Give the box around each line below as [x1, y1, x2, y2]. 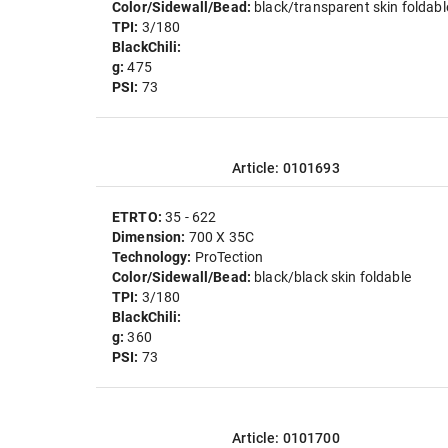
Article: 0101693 [232, 160, 340, 176]
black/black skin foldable [254, 269, 411, 285]
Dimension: [112, 229, 189, 245]
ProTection [194, 249, 264, 265]
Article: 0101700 [232, 430, 340, 446]
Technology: [112, 249, 195, 265]
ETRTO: [112, 209, 166, 225]
